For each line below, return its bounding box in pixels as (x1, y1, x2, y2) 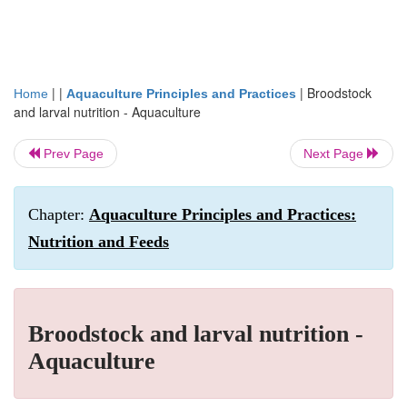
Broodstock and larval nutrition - (28, 321, 363, 347)
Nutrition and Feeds (28, 233, 169, 251)
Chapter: (28, 205, 89, 223)
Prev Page (40, 146, 104, 161)
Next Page (303, 146, 367, 161)
